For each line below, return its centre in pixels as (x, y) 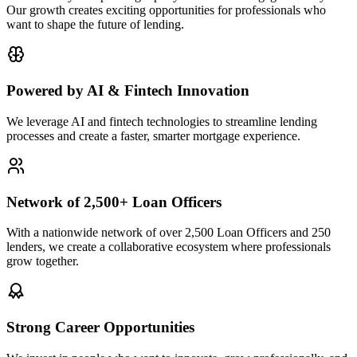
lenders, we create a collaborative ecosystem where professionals (169, 247)
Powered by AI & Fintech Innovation (128, 91)
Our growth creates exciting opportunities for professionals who (166, 10)
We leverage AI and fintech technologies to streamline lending (162, 121)
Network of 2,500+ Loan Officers (114, 202)
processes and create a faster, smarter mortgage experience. (153, 135)
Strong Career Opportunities (100, 327)
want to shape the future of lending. (95, 25)
